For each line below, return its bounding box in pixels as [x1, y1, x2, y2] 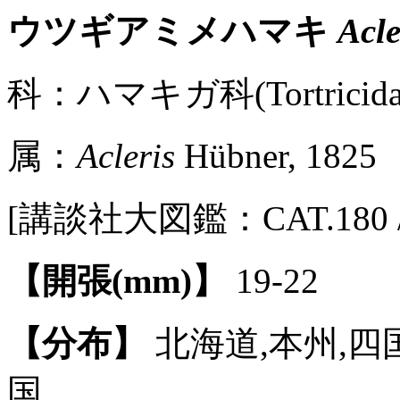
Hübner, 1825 [175, 137, 377, 175]
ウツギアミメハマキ [7, 12, 337, 50]
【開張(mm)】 [7, 262, 227, 300]
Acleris [77, 137, 175, 175]
